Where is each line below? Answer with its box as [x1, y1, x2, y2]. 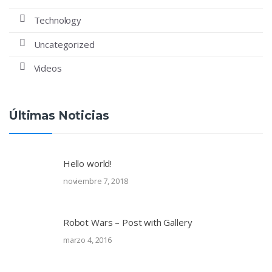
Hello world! [63, 157, 112, 170]
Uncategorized [33, 38, 95, 50]
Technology [33, 14, 81, 27]
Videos [33, 62, 62, 75]
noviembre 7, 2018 [63, 175, 128, 187]
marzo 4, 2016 [63, 234, 112, 245]
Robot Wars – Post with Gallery [63, 216, 192, 228]
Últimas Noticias [9, 108, 109, 123]
